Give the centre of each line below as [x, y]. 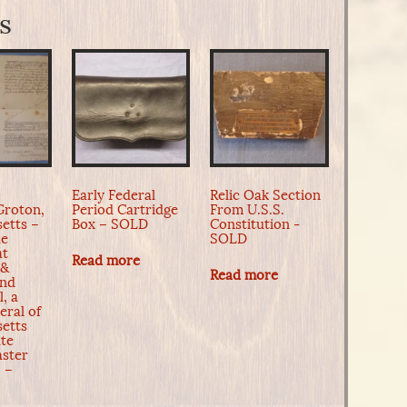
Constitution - [255, 224]
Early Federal [113, 195]
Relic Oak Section [266, 195]
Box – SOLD [109, 224]
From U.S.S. [248, 209]
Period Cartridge [124, 209]
